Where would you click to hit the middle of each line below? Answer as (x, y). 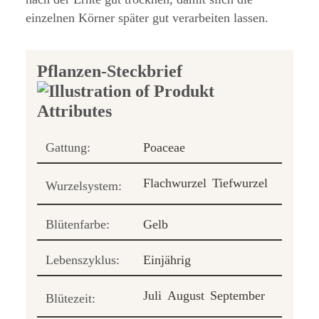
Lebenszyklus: (83, 260)
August (186, 295)
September (237, 295)
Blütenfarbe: (78, 224)
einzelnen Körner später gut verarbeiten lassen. (147, 17)
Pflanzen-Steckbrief (110, 71)
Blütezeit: (70, 298)
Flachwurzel (175, 183)
